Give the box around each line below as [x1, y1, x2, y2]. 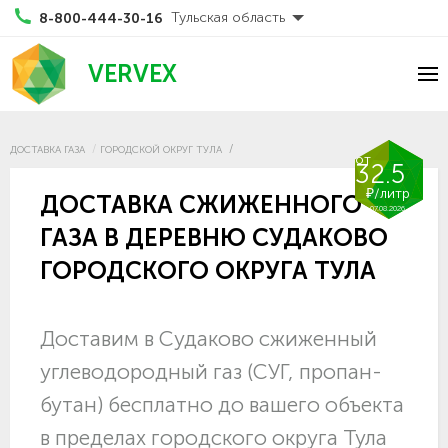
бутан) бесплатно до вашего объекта [40, 392, 404, 418]
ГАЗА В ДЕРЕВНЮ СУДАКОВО [40, 223, 388, 253]
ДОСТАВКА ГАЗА [10, 144, 85, 157]
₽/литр [365, 184, 410, 202]
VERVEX [88, 59, 177, 89]
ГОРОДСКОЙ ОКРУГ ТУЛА [100, 144, 222, 157]
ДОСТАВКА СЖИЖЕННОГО [40, 190, 362, 220]
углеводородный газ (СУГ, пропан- [40, 359, 382, 385]
